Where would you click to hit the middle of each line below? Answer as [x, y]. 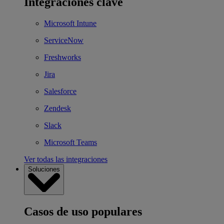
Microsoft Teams [70, 142]
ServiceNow [64, 40]
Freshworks [62, 57]
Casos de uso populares [83, 212]
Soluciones [44, 169]
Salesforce [60, 91]
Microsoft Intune [70, 23]
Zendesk [57, 108]
